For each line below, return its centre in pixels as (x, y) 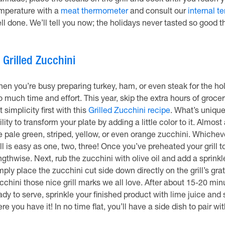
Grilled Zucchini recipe (129, 111)
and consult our (158, 12)
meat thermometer (94, 12)
